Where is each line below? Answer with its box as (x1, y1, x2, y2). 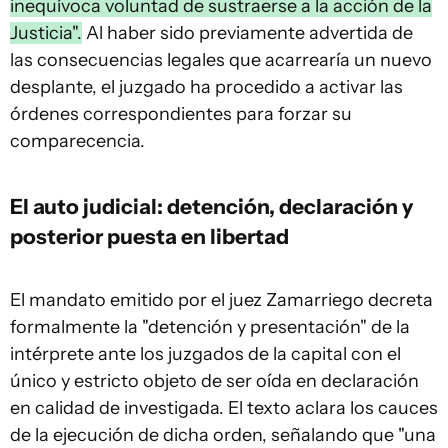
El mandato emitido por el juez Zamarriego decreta (10, 289, 433, 311)
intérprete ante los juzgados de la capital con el (10, 343, 401, 365)
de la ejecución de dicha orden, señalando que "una (10, 424, 436, 446)
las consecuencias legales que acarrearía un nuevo (10, 49, 432, 71)
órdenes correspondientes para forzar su (10, 103, 352, 125)
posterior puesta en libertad (10, 223, 289, 249)
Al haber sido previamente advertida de (82, 22, 413, 44)
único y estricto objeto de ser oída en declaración (10, 370, 419, 392)
